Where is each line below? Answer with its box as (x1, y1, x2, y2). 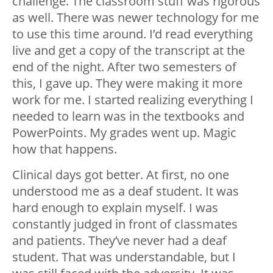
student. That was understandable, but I (12, 248, 236, 265)
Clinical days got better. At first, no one (12, 166, 229, 183)
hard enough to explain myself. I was (12, 199, 218, 216)
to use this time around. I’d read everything (12, 25, 253, 42)
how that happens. (12, 140, 117, 157)
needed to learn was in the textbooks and (12, 107, 244, 124)
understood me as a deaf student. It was (12, 182, 239, 199)
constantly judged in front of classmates (12, 215, 238, 232)
